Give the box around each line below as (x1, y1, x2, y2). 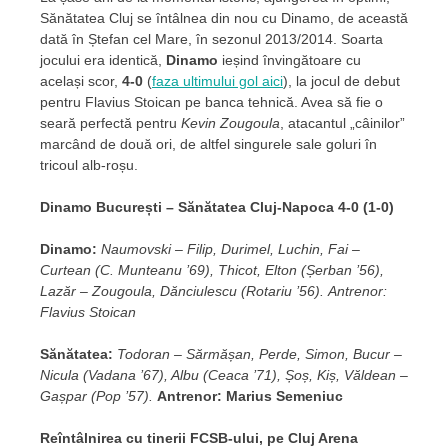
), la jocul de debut (283, 73, 400, 90)
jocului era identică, (40, 52, 166, 69)
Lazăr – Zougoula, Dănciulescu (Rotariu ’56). (40, 283, 324, 300)
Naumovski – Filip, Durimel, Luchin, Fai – (101, 241, 360, 258)
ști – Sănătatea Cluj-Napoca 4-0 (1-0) (145, 199, 394, 216)
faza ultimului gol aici (152, 73, 283, 90)
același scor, (40, 73, 122, 90)
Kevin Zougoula (181, 115, 280, 132)
